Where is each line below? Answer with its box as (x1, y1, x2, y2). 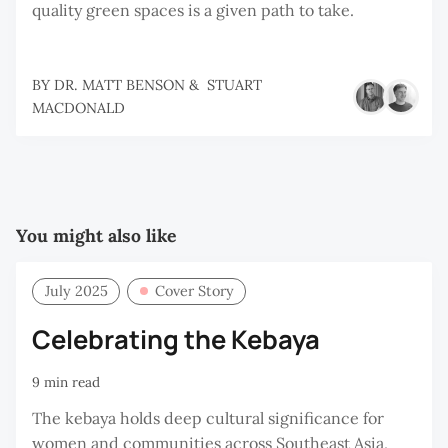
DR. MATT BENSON (54, 75, 185, 94)
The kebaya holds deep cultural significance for (32, 408, 384, 429)
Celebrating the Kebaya (32, 321, 320, 357)
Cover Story (154, 282, 234, 301)
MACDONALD (32, 98, 125, 117)
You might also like (16, 224, 176, 248)
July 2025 (44, 282, 108, 301)
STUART (207, 75, 262, 94)
